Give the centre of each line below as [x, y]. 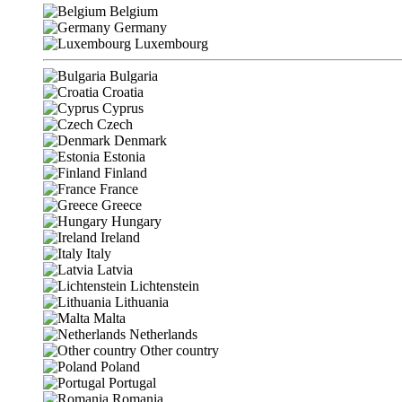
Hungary [136, 221]
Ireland [120, 237]
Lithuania [142, 302]
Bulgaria [134, 76]
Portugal [132, 383]
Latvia [115, 270]
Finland [126, 173]
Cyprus [123, 108]
